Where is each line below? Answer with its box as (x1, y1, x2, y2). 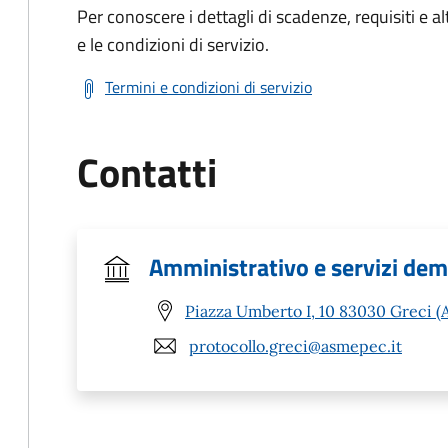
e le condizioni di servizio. (77, 31, 269, 58)
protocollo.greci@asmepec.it (189, 335, 402, 356)
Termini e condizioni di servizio (105, 75, 312, 99)
